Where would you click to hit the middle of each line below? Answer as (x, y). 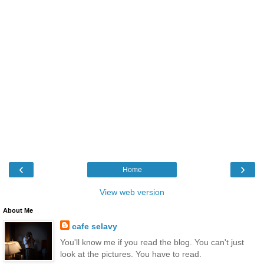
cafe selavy (94, 226)
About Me (18, 210)
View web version (132, 192)
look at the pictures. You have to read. (131, 254)
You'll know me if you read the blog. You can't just (152, 242)
